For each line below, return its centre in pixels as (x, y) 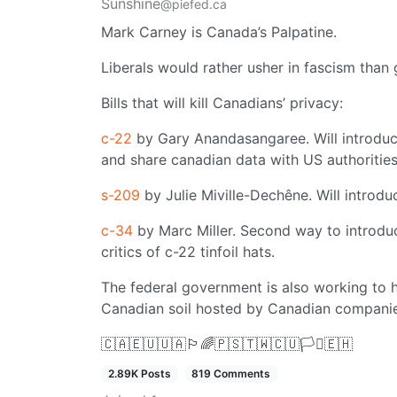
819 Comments (231, 374)
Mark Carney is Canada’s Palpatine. (219, 32)
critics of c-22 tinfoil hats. (188, 252)
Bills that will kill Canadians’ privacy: (222, 103)
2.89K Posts (139, 374)
